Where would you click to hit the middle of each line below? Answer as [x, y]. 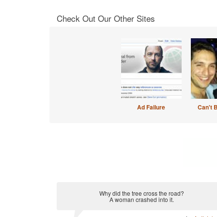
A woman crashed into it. [141, 199]
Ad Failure [151, 107]
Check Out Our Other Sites [106, 18]
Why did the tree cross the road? [141, 193]
